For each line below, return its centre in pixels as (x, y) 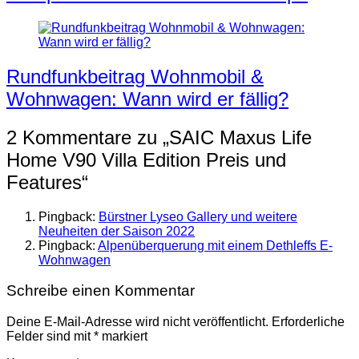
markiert (123, 337)
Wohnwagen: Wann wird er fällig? (147, 99)
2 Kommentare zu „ (88, 137)
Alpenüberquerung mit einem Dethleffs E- (215, 245)
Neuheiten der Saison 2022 (117, 231)
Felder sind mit (50, 337)
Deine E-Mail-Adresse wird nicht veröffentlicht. (137, 322)
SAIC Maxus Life (240, 137)
